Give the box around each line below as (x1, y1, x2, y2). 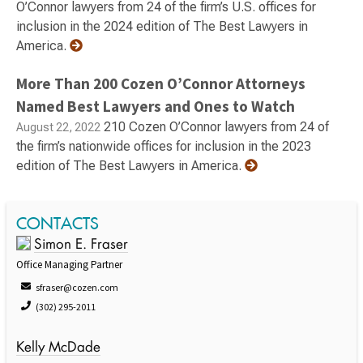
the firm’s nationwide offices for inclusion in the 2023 (16, 139, 311, 154)
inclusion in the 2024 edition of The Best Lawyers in (16, 19, 308, 34)
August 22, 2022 (16, 121, 100, 134)
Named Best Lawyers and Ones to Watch (16, 96, 295, 116)
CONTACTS (16, 213, 99, 233)
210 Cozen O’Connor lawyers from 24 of (100, 119, 329, 135)
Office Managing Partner (16, 258, 122, 271)
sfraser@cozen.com (36, 281, 118, 293)
